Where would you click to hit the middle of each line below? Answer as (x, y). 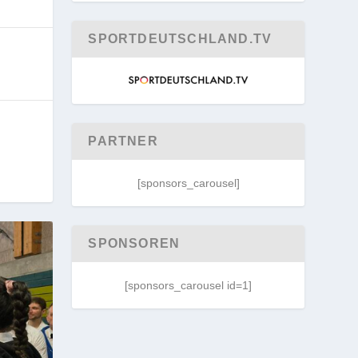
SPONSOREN (134, 243)
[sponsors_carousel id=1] (189, 285)
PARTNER (123, 141)
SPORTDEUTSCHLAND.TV (180, 39)
